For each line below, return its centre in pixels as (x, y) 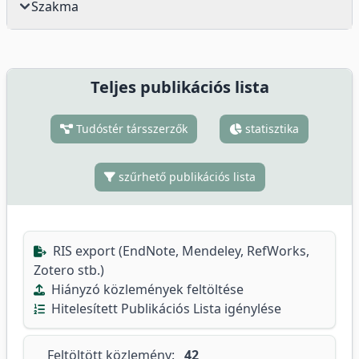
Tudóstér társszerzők (130, 129)
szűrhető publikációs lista (185, 177)
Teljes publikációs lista (179, 87)
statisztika (270, 129)
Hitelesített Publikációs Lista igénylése (165, 309)
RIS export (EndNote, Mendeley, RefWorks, (179, 251)
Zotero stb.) (69, 270)
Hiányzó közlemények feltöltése (146, 289)
